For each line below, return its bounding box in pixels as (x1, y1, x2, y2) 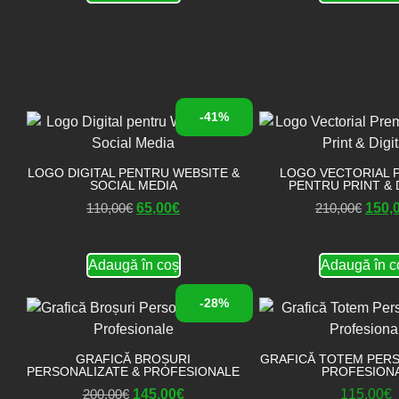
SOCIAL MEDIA (89, 178, 177, 192)
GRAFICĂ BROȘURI (76, 352, 191, 366)
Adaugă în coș (87, 257, 179, 273)
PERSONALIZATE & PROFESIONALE (27, 364, 240, 379)
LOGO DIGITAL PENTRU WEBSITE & (27, 166, 240, 180)
